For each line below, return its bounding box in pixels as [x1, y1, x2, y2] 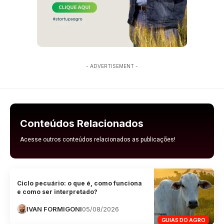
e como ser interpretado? [17, 187, 98, 195]
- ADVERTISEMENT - [86, 63, 138, 69]
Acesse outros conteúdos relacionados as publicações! [20, 136, 175, 143]
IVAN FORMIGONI [26, 204, 82, 213]
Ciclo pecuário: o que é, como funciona [17, 179, 142, 187]
